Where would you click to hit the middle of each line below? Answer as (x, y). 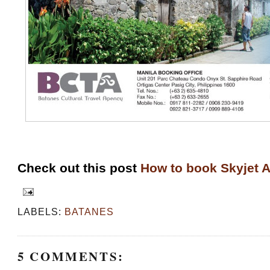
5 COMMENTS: (71, 256)
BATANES (89, 211)
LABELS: (41, 211)
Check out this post (79, 168)
